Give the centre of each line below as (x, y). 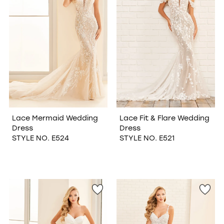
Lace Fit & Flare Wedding (164, 117)
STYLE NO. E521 (147, 137)
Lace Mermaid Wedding (55, 117)
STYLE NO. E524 (40, 137)
